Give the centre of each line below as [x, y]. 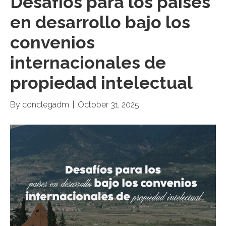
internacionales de [88, 62]
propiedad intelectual [101, 82]
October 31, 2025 [108, 104]
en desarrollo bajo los [100, 22]
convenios [52, 42]
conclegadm [46, 104]
